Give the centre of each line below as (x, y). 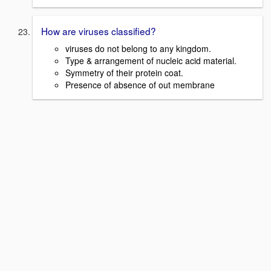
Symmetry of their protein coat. (124, 72)
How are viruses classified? (99, 31)
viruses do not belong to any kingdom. (138, 48)
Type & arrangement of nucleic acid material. (151, 60)
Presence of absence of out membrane (140, 84)
